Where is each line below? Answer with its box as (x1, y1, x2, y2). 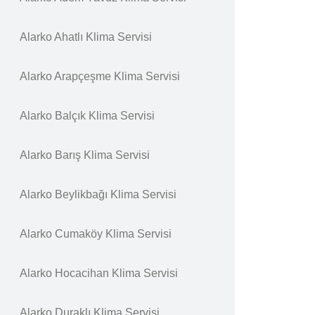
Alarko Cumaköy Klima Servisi (20, 228, 172, 240)
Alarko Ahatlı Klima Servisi (20, 31, 152, 43)
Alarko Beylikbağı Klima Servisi (20, 188, 176, 200)
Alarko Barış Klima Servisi (20, 149, 150, 161)
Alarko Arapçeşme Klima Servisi (20, 70, 180, 82)
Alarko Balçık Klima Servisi (20, 110, 155, 122)
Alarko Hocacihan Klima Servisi (20, 267, 178, 279)
